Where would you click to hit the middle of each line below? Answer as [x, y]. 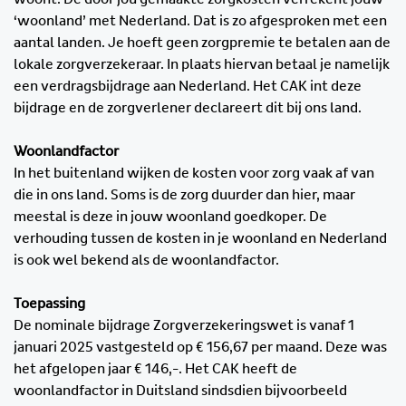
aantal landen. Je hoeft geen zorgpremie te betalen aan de [202, 42]
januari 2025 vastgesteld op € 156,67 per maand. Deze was [200, 347]
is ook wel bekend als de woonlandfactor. [146, 260]
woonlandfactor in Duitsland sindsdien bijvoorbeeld [180, 390]
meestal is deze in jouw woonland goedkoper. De [170, 216]
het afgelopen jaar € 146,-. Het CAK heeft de [155, 368]
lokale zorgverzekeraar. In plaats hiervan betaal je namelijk [202, 64]
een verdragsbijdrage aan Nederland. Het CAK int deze [188, 86]
